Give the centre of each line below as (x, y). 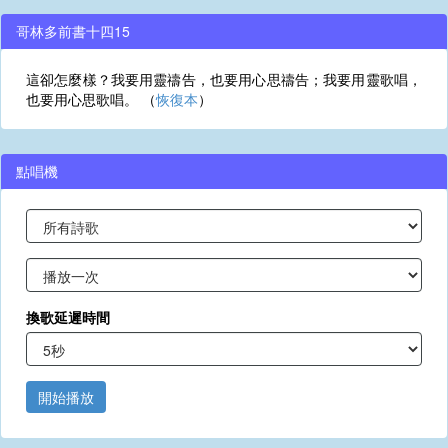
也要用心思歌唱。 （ (91, 99)
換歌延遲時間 (68, 317)
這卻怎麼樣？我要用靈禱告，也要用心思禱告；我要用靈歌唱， (224, 79)
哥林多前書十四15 (73, 31)
